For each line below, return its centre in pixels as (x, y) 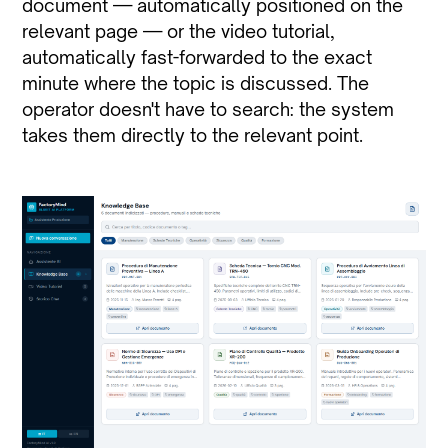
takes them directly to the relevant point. (193, 135)
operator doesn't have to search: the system (208, 109)
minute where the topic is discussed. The (196, 83)
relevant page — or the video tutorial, (179, 31)
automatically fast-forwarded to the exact (197, 57)
